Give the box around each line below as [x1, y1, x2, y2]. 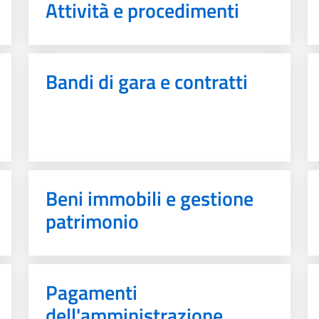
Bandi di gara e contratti [46, 66, 248, 97]
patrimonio [46, 206, 139, 236]
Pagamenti [46, 277, 137, 308]
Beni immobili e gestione [46, 183, 253, 214]
